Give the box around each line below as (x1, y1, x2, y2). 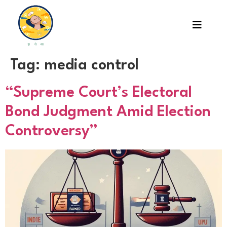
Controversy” (5, 124, 98, 139)
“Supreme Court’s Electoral (5, 86, 192, 101)
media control (44, 58, 139, 73)
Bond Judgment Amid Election (5, 105, 211, 120)
